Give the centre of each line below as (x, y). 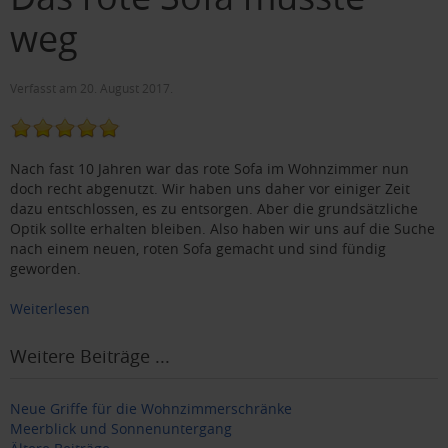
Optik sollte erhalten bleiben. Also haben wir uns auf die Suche (222, 229)
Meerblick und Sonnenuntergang (121, 429)
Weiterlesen (50, 309)
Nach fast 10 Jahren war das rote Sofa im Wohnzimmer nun (209, 169)
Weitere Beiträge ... (90, 356)
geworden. (45, 269)
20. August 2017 (125, 88)
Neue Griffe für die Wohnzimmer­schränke (151, 409)
